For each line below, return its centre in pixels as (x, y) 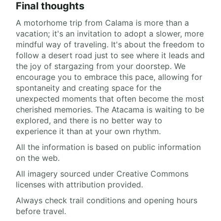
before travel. (41, 211)
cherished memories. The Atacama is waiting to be (110, 110)
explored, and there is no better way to (89, 121)
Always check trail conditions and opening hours (107, 201)
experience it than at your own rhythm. (88, 131)
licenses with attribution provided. (79, 185)
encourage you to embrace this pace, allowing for (109, 77)
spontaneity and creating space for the (89, 88)
